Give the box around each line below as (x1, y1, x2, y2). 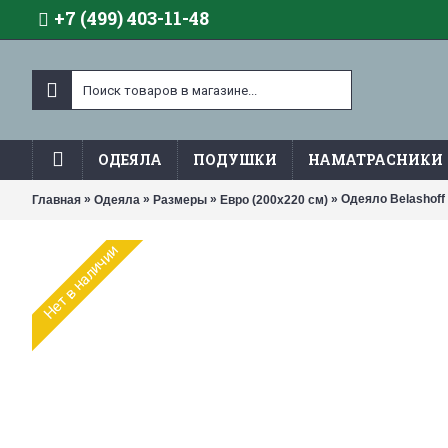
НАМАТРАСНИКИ (308, 150, 443, 169)
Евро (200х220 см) (220, 192, 328, 207)
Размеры (153, 192, 207, 207)
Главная (32, 192, 81, 207)
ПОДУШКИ (193, 150, 277, 169)
